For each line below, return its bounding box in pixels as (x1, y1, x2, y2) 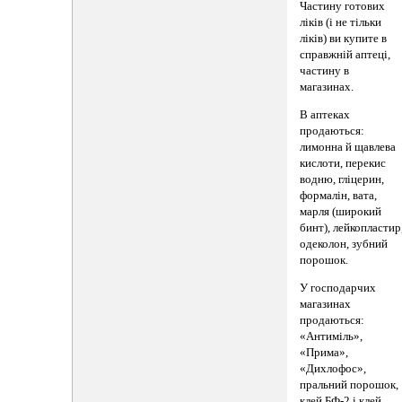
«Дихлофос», (300, 362, 367, 375)
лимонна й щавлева (300, 140, 397, 153)
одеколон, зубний (300, 237, 389, 250)
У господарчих (300, 281, 377, 294)
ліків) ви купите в (300, 32, 388, 46)
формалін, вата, (300, 188, 378, 202)
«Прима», (300, 345, 349, 359)
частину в (300, 65, 350, 78)
